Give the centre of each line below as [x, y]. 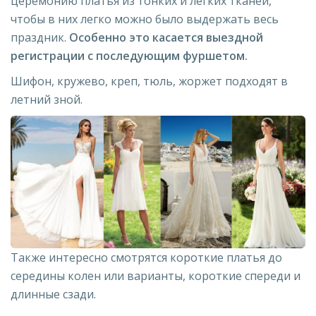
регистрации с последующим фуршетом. [129, 55]
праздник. [40, 37]
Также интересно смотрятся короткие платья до [146, 257]
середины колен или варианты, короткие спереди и [156, 275]
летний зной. [47, 99]
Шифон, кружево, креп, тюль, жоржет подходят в [149, 81]
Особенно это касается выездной [166, 37]
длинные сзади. [53, 294]
